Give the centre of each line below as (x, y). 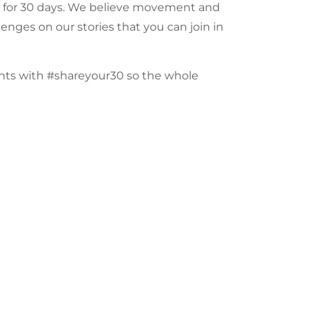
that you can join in (169, 26)
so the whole (161, 76)
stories (96, 26)
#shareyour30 (85, 76)
